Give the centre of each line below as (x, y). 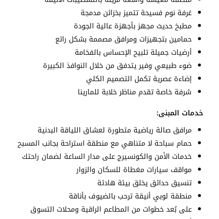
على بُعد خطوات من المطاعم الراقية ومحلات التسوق (111, 209)
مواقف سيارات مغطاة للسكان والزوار (134, 170)
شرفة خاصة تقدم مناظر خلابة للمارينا (135, 92)
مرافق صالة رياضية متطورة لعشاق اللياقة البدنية (115, 130)
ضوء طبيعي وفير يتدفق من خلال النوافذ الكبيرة (117, 66)
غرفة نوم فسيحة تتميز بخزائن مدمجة (136, 13)
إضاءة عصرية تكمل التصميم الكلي (139, 79)
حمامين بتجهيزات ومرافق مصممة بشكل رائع (123, 39)
